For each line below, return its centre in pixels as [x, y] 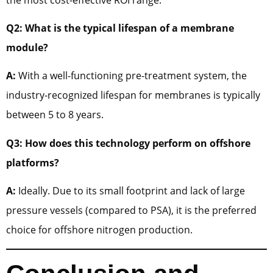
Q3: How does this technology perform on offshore [128, 143]
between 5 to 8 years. [55, 115]
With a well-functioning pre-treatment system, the [131, 76]
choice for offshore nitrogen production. [99, 230]
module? [27, 48]
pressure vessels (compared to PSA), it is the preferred [131, 211]
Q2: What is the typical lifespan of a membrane [120, 28]
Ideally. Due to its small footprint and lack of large [130, 191]
